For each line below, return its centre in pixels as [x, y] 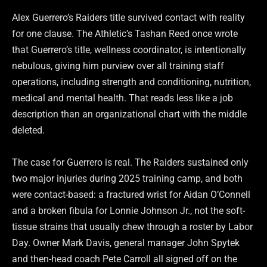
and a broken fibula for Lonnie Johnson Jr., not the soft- [128, 210]
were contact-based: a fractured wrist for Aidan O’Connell [131, 194]
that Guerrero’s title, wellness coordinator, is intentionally [129, 50]
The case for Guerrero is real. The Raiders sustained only [130, 162]
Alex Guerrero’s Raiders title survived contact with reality [128, 18]
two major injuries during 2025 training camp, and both [127, 178]
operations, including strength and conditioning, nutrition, [131, 82]
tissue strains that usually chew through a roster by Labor [132, 226]
